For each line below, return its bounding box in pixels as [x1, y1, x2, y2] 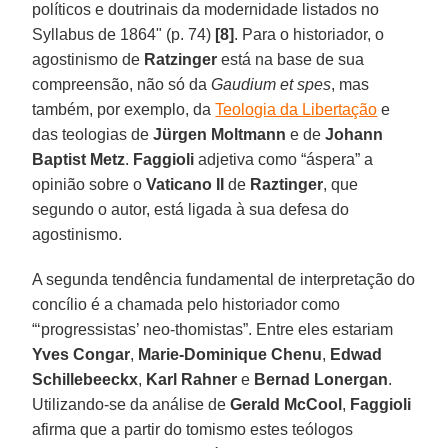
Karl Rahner [142, 370, 238, 388]
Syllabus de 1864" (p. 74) [32, 25, 216, 43]
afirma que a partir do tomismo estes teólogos [32, 420, 354, 438]
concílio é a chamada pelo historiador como [32, 295, 341, 313]
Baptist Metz [32, 150, 126, 168]
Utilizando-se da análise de [32, 395, 231, 413]
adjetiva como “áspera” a [198, 150, 374, 168]
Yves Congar [32, 345, 131, 363]
